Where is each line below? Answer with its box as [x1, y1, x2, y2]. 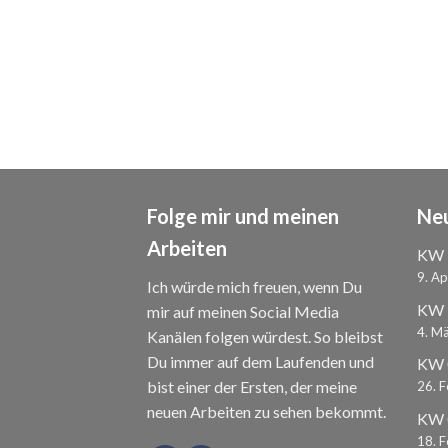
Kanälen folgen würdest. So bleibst [147, 326, 383, 346]
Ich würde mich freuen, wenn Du [147, 276, 362, 296]
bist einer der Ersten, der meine [147, 376, 357, 396]
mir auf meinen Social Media [147, 301, 339, 321]
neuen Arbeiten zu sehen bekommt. [147, 401, 386, 421]
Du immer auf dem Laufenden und [147, 351, 374, 371]
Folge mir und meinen [147, 203, 339, 228]
